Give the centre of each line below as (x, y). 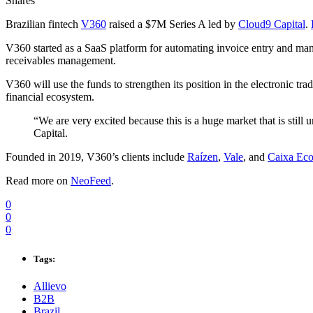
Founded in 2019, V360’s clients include (96, 157)
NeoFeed (91, 181)
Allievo (50, 286)
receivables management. (61, 61)
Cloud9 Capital (272, 24)
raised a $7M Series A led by (172, 24)
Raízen (203, 157)
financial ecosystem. (50, 97)
